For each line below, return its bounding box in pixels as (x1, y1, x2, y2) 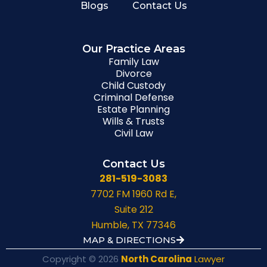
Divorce (115, 67, 152, 80)
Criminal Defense (93, 91, 174, 104)
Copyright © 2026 (42, 253, 121, 265)
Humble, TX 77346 (91, 218, 176, 232)
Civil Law (114, 126, 153, 140)
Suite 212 (114, 203, 153, 216)
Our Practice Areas (82, 42, 185, 55)
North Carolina (121, 253, 192, 265)
